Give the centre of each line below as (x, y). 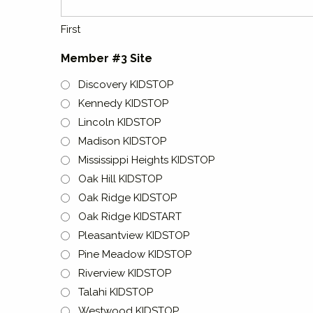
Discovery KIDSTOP (126, 85)
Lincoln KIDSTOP (119, 122)
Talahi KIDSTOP (116, 292)
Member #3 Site (107, 58)
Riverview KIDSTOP (125, 273)
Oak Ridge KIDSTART (130, 217)
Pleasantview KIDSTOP (134, 235)
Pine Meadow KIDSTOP (135, 254)
